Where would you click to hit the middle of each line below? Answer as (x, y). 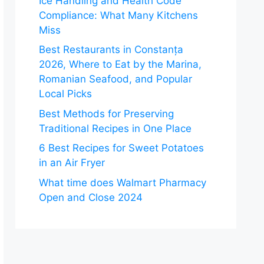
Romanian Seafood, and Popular (115, 79)
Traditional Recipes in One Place (115, 128)
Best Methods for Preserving (106, 113)
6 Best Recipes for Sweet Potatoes (121, 148)
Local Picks (65, 94)
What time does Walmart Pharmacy (123, 182)
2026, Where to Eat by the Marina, (120, 65)
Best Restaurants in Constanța (111, 50)
